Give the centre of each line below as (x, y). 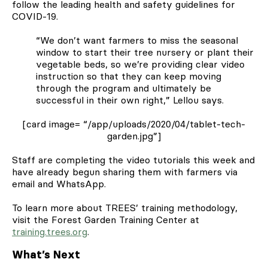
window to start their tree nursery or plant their (145, 52)
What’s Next (46, 255)
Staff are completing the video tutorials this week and (133, 160)
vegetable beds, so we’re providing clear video (140, 64)
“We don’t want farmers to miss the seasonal (137, 40)
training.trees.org (50, 232)
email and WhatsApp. (60, 184)
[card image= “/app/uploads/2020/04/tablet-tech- (134, 124)
